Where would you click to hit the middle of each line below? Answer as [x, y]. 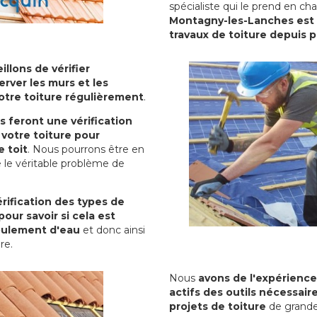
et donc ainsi [113, 230]
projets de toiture [218, 306]
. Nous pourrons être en [86, 149]
